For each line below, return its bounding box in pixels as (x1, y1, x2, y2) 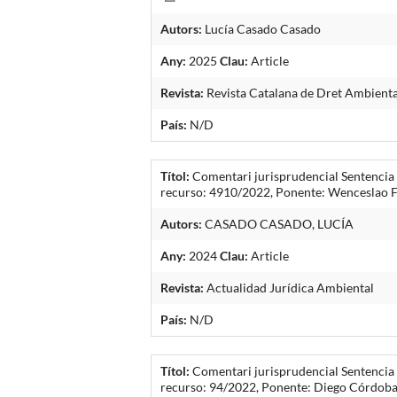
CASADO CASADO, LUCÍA (202, 215, 354, 231)
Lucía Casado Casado (202, 20, 322, 36)
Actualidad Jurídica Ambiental (204, 279, 375, 295)
